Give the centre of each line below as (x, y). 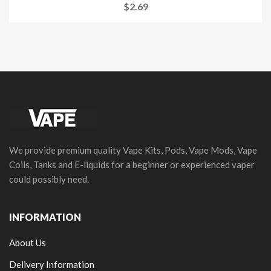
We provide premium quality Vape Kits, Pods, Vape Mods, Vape (133, 150)
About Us (28, 242)
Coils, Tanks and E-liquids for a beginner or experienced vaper (132, 164)
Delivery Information (52, 264)
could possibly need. (49, 179)
